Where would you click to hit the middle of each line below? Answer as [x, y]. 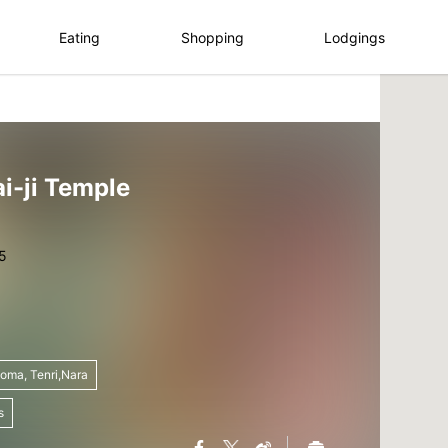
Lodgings [355, 37]
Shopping [212, 37]
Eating [80, 37]
